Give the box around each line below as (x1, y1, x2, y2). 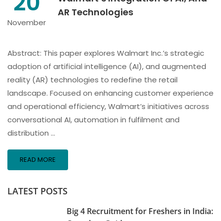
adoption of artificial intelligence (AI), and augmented (7, 61, 206, 72)
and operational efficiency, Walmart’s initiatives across (7, 101, 209, 111)
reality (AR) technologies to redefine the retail (7, 74, 178, 85)
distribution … (7, 128, 55, 138)
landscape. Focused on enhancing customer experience (7, 88, 214, 98)
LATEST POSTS (7, 185, 68, 197)
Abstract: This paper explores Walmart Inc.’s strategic (7, 48, 204, 58)
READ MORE (20, 155, 56, 164)
